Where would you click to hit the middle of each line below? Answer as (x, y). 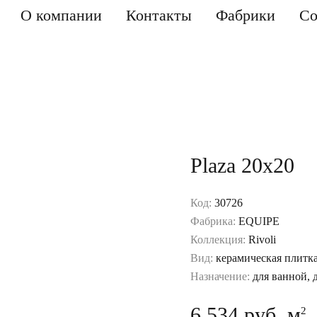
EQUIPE (259, 221)
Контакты (159, 15)
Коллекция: (219, 240)
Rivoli (262, 240)
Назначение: (221, 276)
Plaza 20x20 (242, 165)
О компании (61, 15)
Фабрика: (214, 221)
